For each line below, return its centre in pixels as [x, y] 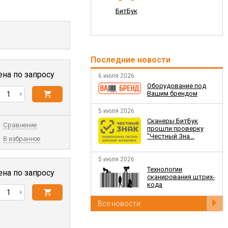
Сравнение [20, 125]
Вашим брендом [172, 93]
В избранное [22, 139]
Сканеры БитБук [173, 121]
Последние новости [131, 60]
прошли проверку [175, 129]
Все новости [119, 203]
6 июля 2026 [116, 76]
